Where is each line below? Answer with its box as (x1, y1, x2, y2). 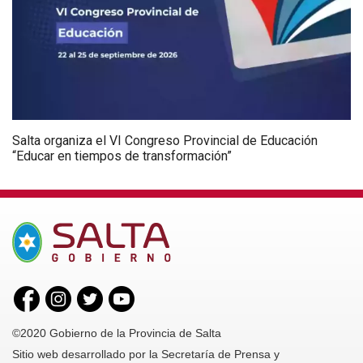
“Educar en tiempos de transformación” (12, 148, 232, 164)
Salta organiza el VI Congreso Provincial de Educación (12, 133, 318, 149)
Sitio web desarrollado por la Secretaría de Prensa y (12, 348, 280, 361)
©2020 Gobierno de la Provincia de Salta (12, 327, 221, 340)
